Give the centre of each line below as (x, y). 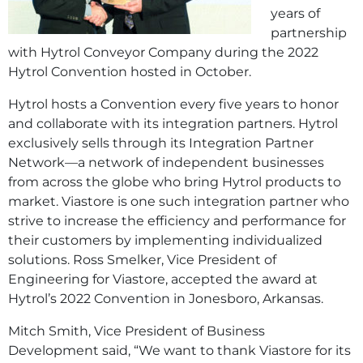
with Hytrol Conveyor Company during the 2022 (163, 52)
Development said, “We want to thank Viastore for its (179, 350)
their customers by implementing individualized (165, 240)
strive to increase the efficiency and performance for (177, 220)
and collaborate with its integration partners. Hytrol (173, 123)
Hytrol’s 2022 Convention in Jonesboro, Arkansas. (166, 298)
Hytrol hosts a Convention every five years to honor (173, 104)
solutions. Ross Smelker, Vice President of (142, 259)
